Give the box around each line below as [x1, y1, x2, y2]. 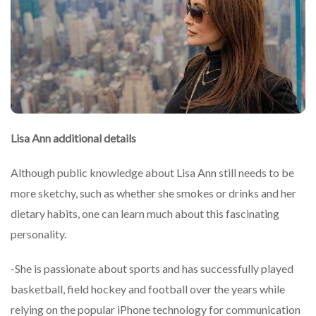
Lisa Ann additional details [11, 131, 136, 145]
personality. [11, 227, 66, 241]
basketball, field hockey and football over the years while [11, 282, 285, 296]
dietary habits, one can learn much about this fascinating [11, 207, 279, 221]
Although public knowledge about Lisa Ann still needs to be [11, 166, 294, 180]
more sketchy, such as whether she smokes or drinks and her [11, 186, 296, 200]
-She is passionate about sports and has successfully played [11, 262, 293, 276]
